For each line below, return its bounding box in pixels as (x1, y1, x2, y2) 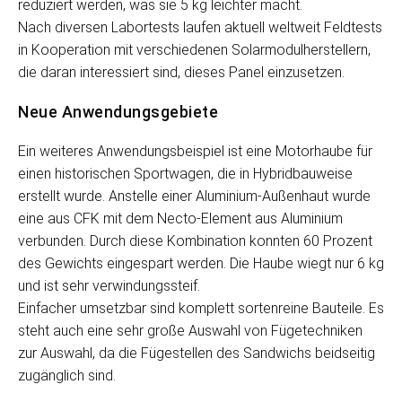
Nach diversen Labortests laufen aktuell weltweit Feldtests (18, 19, 382, 36)
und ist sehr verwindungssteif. (18, 277, 200, 294)
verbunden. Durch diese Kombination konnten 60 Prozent (18, 232, 372, 249)
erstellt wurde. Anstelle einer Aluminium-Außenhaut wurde (18, 188, 371, 205)
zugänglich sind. (18, 367, 116, 384)
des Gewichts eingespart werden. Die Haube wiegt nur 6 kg (18, 255, 384, 272)
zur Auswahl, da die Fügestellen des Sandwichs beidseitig (18, 345, 375, 362)
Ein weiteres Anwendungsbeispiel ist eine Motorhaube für (18, 143, 372, 160)
